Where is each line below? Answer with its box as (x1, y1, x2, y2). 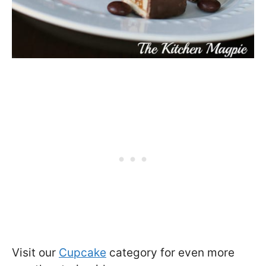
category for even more (106, 246, 235, 260)
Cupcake (59, 246, 106, 260)
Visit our (12, 246, 59, 260)
